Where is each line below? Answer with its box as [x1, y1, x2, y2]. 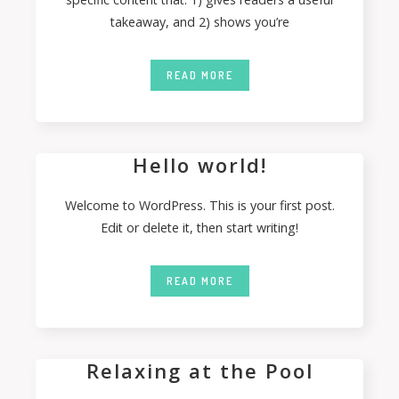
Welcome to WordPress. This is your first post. [64, 197, 335, 214]
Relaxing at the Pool [85, 357, 313, 384]
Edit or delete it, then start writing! [101, 219, 298, 236]
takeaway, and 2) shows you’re [110, 13, 289, 30]
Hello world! [132, 151, 267, 178]
